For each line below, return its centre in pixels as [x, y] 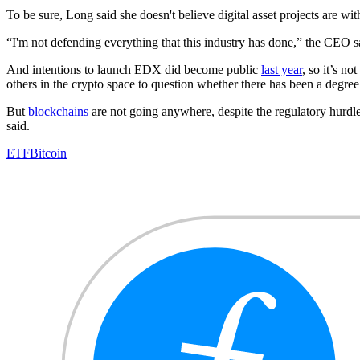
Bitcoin [48, 153]
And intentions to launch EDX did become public [134, 70]
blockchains [58, 112]
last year [282, 70]
